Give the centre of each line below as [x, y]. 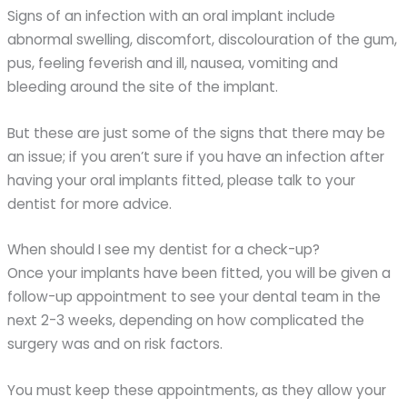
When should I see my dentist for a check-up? [164, 250]
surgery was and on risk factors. [115, 344]
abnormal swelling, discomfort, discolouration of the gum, [203, 39]
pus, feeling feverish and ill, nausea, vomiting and [173, 63]
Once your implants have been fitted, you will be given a [199, 273]
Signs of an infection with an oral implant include [172, 15]
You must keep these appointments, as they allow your [197, 391]
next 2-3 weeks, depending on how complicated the [186, 321]
